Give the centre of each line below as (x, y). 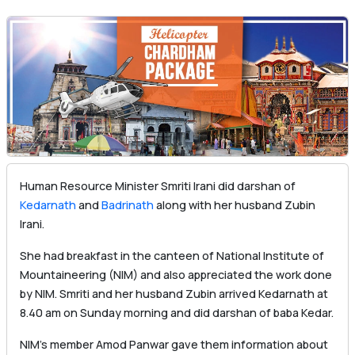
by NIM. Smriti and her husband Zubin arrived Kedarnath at (174, 294)
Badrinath (128, 205)
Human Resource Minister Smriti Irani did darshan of (158, 186)
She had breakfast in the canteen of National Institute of (172, 256)
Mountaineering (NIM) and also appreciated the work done (176, 275)
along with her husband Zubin (235, 205)
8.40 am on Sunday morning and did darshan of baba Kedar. (177, 313)
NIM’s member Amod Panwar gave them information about (174, 345)
